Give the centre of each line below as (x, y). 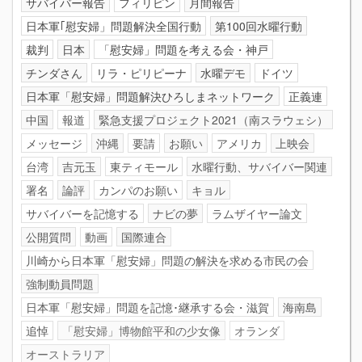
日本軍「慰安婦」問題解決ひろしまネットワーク (150, 96)
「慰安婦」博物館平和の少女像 (141, 330)
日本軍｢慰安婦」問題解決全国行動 (114, 25)
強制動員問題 (60, 283)
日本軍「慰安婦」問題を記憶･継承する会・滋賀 (147, 307)
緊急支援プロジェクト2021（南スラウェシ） (213, 119)
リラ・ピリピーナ (141, 72)
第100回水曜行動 (259, 25)
